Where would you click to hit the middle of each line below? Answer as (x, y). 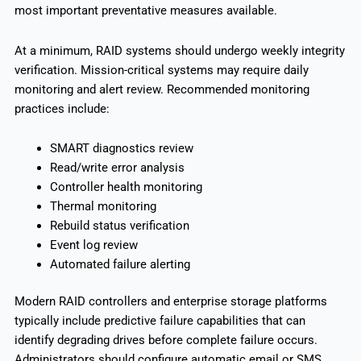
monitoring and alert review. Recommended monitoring (162, 89)
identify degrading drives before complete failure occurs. (166, 340)
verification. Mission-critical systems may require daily (161, 70)
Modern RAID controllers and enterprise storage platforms (170, 302)
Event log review (93, 245)
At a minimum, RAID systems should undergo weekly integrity (179, 50)
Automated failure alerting (120, 265)
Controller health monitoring (126, 187)
